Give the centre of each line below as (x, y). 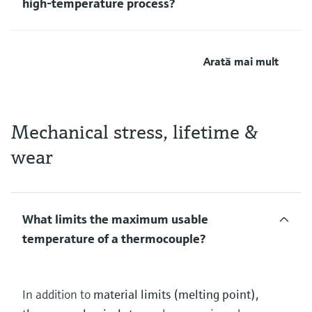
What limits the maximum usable (115, 219)
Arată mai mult (241, 62)
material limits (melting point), (176, 295)
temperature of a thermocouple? (114, 239)
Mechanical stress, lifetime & (134, 132)
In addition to (58, 295)
